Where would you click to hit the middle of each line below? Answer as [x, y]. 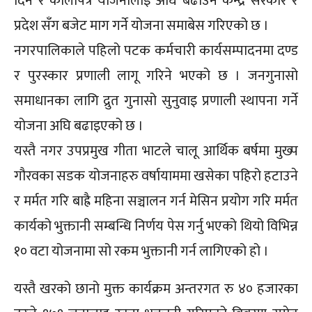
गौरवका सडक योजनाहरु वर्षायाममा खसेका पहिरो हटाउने [156, 177]
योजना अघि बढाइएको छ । [79, 126]
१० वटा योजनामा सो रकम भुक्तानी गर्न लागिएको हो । [141, 252]
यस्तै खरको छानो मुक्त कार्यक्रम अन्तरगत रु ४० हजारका [156, 289]
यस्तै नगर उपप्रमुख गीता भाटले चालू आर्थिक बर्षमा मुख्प [156, 151]
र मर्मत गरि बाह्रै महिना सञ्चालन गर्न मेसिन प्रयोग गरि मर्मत [156, 202]
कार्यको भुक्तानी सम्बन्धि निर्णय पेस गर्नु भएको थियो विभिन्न [156, 227]
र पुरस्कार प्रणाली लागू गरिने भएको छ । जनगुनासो [156, 76]
